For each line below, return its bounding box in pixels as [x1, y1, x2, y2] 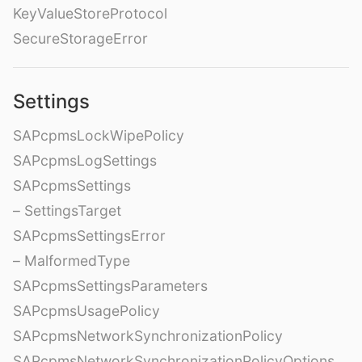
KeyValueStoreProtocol [13, 5, 167, 22]
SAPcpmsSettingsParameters [13, 277, 208, 294]
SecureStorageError [13, 30, 148, 47]
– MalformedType [13, 252, 130, 269]
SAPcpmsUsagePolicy [13, 302, 160, 319]
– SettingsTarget [13, 202, 121, 219]
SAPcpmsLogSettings [13, 152, 157, 169]
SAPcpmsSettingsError [13, 227, 166, 244]
